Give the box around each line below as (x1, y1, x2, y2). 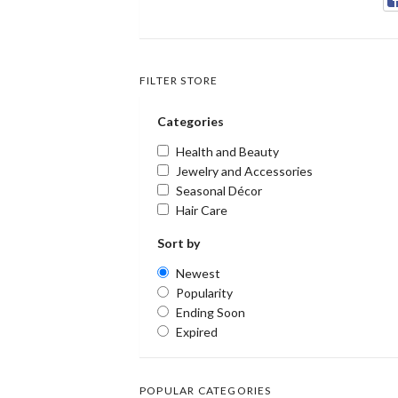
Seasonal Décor (176, 182, 262, 198)
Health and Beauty (176, 143, 279, 159)
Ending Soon (176, 304, 245, 320)
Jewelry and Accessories (176, 163, 313, 179)
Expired (176, 323, 218, 339)
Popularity (176, 284, 233, 300)
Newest (176, 265, 220, 281)
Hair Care (176, 202, 227, 218)
